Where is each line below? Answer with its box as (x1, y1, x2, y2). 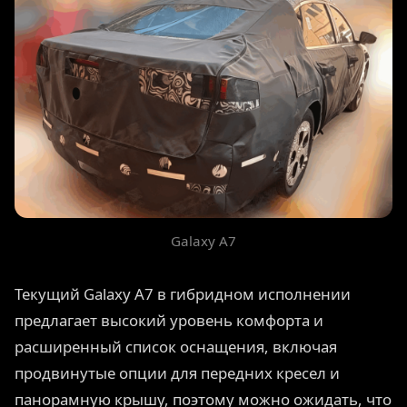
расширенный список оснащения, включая (15, 336, 337, 358)
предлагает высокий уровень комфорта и (15, 310, 323, 332)
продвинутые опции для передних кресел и (15, 362, 340, 384)
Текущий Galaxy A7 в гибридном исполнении (15, 283, 351, 305)
